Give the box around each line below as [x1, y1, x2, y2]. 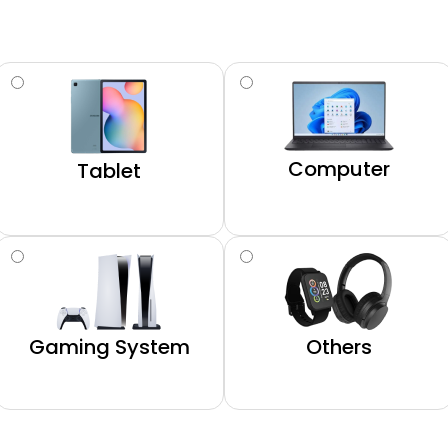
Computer [287, 155, 390, 183]
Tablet [77, 157, 142, 185]
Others [305, 333, 372, 361]
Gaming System [28, 333, 190, 361]
